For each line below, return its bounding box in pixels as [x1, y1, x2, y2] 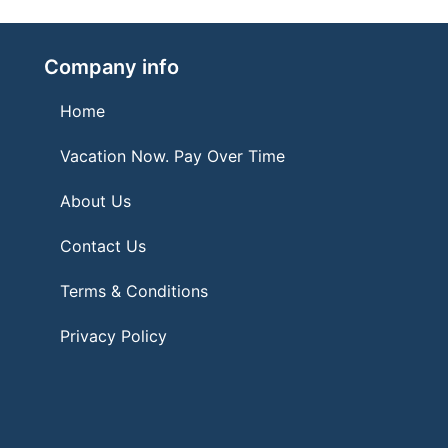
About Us [60, 190, 131, 211]
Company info [44, 54, 179, 79]
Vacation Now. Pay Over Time [60, 145, 285, 166]
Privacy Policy [60, 325, 167, 346]
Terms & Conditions [60, 280, 208, 301]
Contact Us [60, 235, 146, 256]
